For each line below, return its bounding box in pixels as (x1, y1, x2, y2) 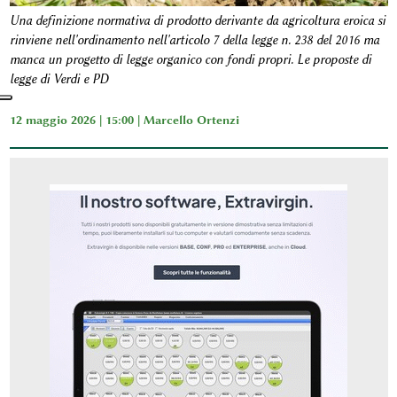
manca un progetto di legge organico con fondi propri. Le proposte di (9, 51, 371, 67)
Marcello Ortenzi (143, 112, 239, 127)
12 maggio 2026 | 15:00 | (9, 112, 144, 127)
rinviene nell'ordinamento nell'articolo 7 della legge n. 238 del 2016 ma (9, 32, 379, 48)
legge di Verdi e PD (9, 71, 108, 87)
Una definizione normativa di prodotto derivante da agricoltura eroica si (9, 12, 385, 28)
